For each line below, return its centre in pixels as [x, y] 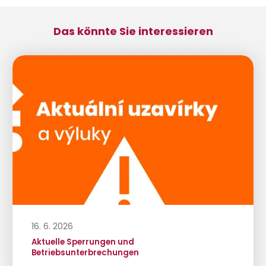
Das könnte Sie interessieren [133, 31]
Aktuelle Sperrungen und [83, 242]
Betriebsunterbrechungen [85, 252]
